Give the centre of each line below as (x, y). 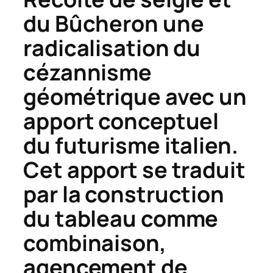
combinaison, (95, 243)
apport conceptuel (121, 121)
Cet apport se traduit (134, 170)
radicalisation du (112, 48)
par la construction (124, 194)
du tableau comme (121, 219)
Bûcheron (106, 24)
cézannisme (87, 73)
